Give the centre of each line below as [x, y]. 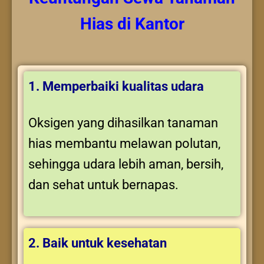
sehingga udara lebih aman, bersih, [126, 164]
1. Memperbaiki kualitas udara [116, 86]
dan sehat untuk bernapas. [103, 185]
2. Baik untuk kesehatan [99, 243]
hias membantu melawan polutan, [124, 144]
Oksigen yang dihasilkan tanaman [123, 123]
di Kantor [148, 24]
